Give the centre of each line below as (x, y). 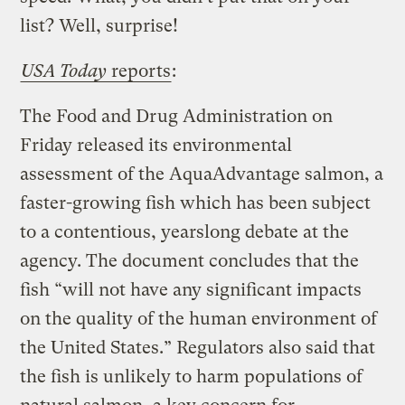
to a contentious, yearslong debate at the (185, 231)
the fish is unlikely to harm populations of (192, 376)
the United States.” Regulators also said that (198, 347)
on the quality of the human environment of (199, 318)
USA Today (64, 71)
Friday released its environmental (156, 145)
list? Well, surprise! (99, 25)
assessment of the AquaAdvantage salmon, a (202, 174)
